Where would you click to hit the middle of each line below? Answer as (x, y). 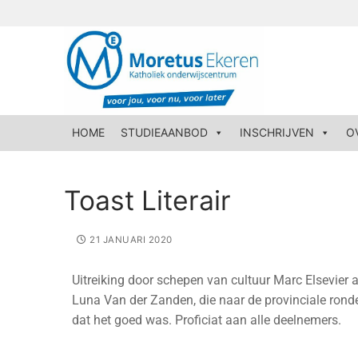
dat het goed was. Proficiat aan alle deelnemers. (207, 320)
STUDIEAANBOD (164, 133)
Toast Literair (147, 200)
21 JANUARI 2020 (131, 239)
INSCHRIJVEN (277, 133)
